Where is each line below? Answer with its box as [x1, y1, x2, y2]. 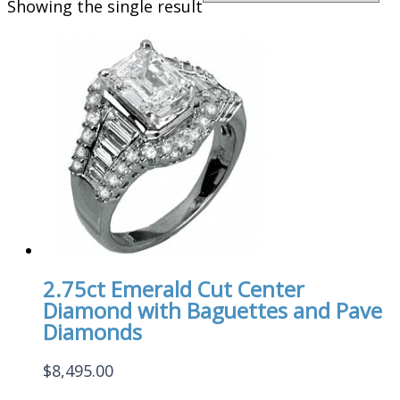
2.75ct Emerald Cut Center [43, 274, 304, 304]
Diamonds [43, 317, 142, 346]
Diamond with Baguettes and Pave [43, 296, 382, 325]
